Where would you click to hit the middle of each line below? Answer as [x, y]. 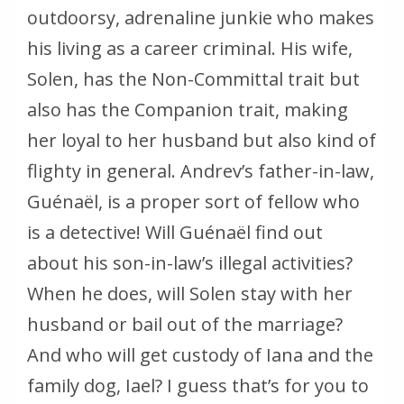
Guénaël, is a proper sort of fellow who [193, 202]
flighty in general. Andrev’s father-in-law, [201, 171]
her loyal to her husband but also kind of [202, 141]
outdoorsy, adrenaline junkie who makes [201, 18]
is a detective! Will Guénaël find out [175, 233]
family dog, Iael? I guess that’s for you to [198, 386]
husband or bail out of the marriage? [185, 325]
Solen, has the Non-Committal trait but [193, 79]
